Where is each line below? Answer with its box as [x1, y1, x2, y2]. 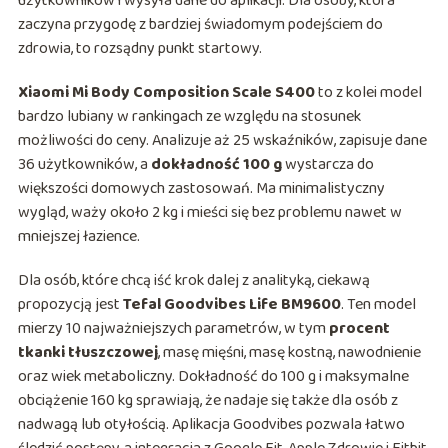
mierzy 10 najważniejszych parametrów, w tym [17, 316, 329, 342]
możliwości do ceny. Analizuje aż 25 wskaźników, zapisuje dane [17, 128, 427, 154]
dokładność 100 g [150, 152, 282, 178]
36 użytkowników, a [17, 152, 151, 178]
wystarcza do [281, 152, 374, 178]
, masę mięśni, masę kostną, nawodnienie [157, 340, 421, 366]
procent [328, 316, 390, 342]
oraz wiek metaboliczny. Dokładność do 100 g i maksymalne [17, 364, 409, 390]
